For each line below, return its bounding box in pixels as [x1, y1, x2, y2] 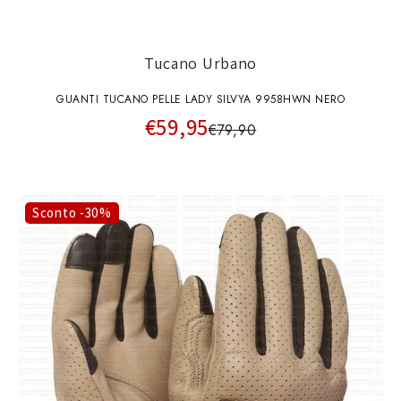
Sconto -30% [32, 203, 112, 221]
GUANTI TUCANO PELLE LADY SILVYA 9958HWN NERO [56, 90, 345, 107]
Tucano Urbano [143, 53, 258, 74]
